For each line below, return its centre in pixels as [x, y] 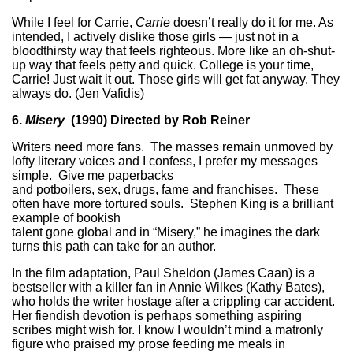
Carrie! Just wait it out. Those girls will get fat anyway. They [176, 79]
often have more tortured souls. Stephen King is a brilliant [173, 203]
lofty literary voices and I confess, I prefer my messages [165, 161]
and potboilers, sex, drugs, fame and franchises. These [165, 189]
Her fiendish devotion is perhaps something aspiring [157, 315]
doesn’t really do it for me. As [252, 22]
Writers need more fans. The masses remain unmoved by [172, 147]
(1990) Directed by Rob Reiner [157, 120]
